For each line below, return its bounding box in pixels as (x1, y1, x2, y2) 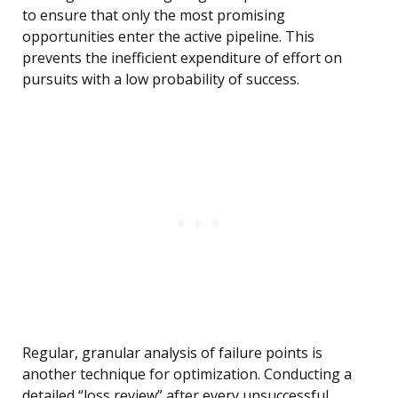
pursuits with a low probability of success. (22, 69, 299, 90)
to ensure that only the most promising (22, 5, 285, 26)
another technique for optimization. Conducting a (22, 364, 352, 385)
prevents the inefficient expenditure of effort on (22, 48, 342, 68)
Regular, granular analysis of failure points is (22, 343, 322, 363)
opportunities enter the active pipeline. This (22, 27, 314, 47)
